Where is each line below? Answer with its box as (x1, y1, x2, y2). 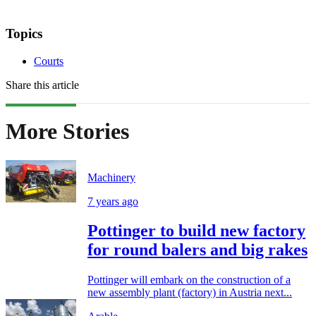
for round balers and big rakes (87, 241, 308, 260)
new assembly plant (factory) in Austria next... (87, 286, 292, 299)
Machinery (87, 171, 135, 183)
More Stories (6, 119, 129, 145)
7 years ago (87, 195, 138, 207)
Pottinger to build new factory (87, 221, 305, 241)
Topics (6, 25, 42, 41)
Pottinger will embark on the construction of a (87, 274, 291, 286)
